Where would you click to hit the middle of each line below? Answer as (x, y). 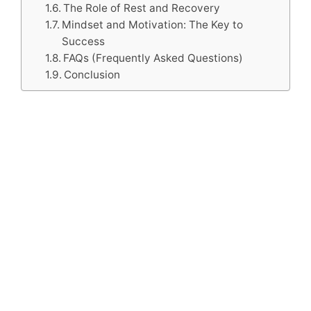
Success (84, 41)
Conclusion (92, 75)
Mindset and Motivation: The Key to (153, 25)
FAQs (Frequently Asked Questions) (153, 58)
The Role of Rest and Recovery (142, 8)
